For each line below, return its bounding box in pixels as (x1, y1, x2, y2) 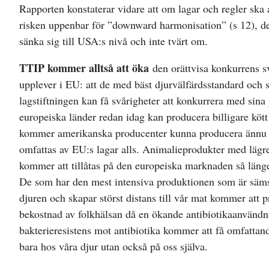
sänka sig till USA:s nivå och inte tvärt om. (19, 33, 208, 48)
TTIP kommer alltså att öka (19, 59, 149, 76)
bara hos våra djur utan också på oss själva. (19, 238, 208, 253)
